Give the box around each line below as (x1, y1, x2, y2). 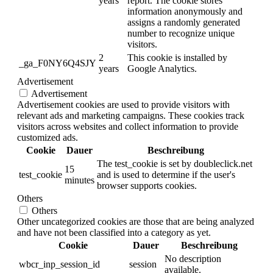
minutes (65, 174, 94, 185)
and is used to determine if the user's (97, 169, 235, 180)
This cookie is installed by (127, 52, 227, 63)
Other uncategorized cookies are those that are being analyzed (17, 216, 254, 227)
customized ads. (17, 132, 78, 143)
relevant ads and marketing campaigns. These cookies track (17, 110, 244, 121)
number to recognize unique (127, 27, 235, 38)
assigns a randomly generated (127, 16, 240, 27)
